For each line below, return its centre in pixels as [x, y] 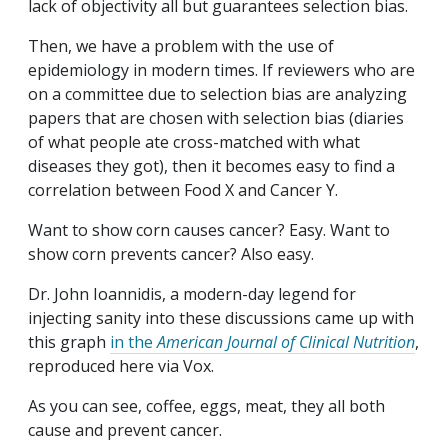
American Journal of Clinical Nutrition [286, 342]
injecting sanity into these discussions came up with [221, 318]
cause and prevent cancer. [125, 430]
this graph [69, 342]
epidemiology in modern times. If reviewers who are [221, 70]
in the [133, 342]
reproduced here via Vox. [121, 366]
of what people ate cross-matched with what [194, 142]
